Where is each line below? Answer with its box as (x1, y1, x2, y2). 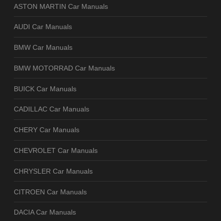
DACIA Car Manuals (14, 208, 76, 217)
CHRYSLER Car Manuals (14, 167, 93, 175)
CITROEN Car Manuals (14, 187, 87, 196)
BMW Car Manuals (14, 43, 73, 52)
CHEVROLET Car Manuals (14, 146, 98, 154)
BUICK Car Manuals (14, 84, 76, 93)
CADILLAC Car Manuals (14, 105, 89, 113)
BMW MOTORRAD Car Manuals (14, 64, 115, 72)
